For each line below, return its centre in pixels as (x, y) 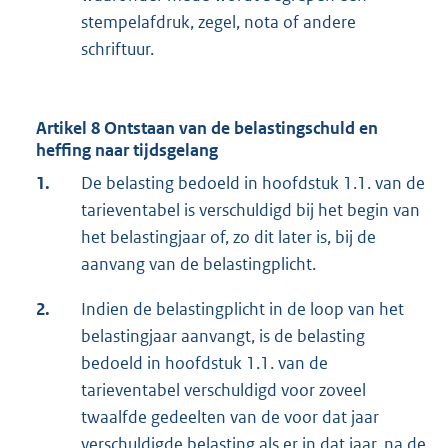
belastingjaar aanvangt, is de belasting (223, 336)
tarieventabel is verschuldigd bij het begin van (250, 210)
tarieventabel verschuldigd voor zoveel (223, 390)
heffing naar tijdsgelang (127, 150)
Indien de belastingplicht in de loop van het (242, 309)
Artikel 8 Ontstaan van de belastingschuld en (207, 128)
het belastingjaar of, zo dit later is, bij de (228, 237)
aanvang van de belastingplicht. (198, 264)
